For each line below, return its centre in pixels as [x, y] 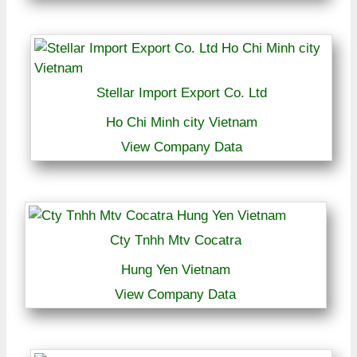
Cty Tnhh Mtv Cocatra [175, 240]
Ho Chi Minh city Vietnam [181, 122]
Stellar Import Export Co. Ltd [181, 92]
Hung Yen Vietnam [175, 269]
